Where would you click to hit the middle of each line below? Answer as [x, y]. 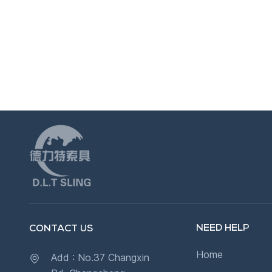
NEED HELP [223, 229]
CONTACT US [61, 229]
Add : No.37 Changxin [100, 258]
